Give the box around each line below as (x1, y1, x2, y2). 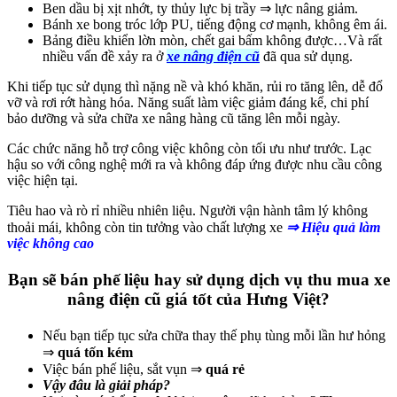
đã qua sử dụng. (260, 48, 353, 64)
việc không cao (7, 235, 94, 251)
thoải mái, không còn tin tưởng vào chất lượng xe (7, 219, 286, 235)
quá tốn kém (58, 345, 133, 361)
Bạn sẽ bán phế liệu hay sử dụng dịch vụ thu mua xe (7, 269, 390, 289)
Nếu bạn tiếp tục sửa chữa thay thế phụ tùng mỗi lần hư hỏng (43, 328, 385, 344)
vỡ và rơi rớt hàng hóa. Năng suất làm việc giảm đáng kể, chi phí (7, 94, 369, 110)
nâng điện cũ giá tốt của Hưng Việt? (67, 289, 330, 308)
